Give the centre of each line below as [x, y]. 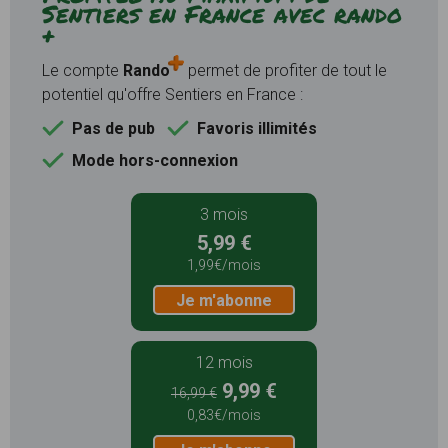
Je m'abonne [224, 300]
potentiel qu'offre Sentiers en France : [172, 94]
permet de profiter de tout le [285, 70]
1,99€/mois [224, 264]
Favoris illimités [257, 128]
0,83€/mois [224, 414]
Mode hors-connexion [155, 160]
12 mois [224, 362]
